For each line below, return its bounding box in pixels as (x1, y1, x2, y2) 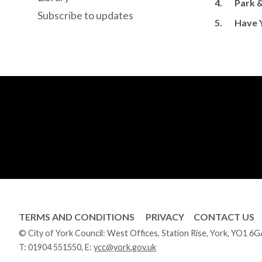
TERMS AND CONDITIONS (19, 211, 135, 222)
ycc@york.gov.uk (94, 242, 156, 253)
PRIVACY (146, 211, 184, 222)
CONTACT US (194, 211, 254, 222)
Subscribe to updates (37, 9, 133, 22)
